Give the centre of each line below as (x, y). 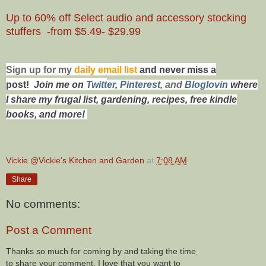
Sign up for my (40, 69)
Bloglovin (208, 84)
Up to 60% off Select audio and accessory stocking (126, 18)
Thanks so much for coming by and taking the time (101, 251)
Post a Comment (49, 230)
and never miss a (178, 69)
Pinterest (140, 84)
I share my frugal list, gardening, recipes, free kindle (121, 99)
